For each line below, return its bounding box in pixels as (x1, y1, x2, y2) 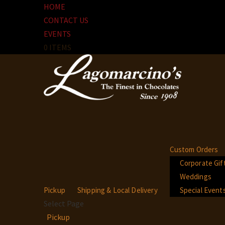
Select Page (44, 198, 84, 208)
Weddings (179, 172, 211, 181)
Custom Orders (169, 145, 218, 154)
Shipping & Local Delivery (77, 185, 158, 195)
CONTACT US (44, 15, 88, 25)
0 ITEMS (44, 42, 71, 52)
